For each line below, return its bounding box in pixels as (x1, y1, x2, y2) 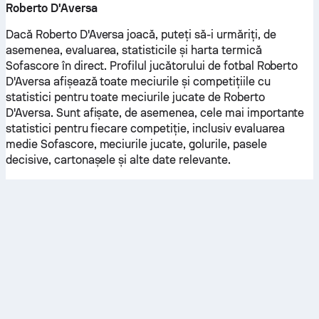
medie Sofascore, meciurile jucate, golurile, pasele (6, 137, 267, 151)
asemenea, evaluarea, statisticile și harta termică (6, 43, 262, 57)
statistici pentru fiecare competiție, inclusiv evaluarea (6, 122, 286, 135)
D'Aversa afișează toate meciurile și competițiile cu (6, 75, 271, 88)
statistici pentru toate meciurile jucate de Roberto (6, 90, 265, 104)
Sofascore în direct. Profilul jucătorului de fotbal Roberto (6, 59, 298, 73)
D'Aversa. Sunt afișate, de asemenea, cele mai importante (6, 106, 305, 120)
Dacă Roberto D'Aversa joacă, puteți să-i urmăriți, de (6, 28, 276, 41)
